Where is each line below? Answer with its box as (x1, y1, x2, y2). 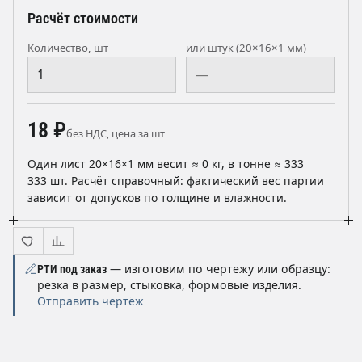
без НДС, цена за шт (66, 126, 165, 141)
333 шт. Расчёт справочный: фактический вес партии (27, 173, 324, 189)
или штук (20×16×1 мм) (186, 40, 306, 56)
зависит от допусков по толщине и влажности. (27, 190, 287, 206)
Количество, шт (27, 40, 108, 56)
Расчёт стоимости (27, 11, 138, 27)
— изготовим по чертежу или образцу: (107, 261, 330, 277)
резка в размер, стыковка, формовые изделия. (37, 277, 301, 293)
